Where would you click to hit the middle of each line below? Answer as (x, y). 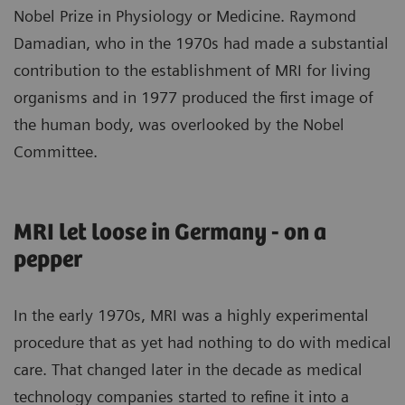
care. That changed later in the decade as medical (188, 370)
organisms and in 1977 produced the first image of (193, 98)
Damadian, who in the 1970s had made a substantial (201, 43)
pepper (48, 260)
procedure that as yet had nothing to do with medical (202, 343)
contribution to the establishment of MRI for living (192, 71)
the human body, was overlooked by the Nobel (179, 125)
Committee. (56, 152)
